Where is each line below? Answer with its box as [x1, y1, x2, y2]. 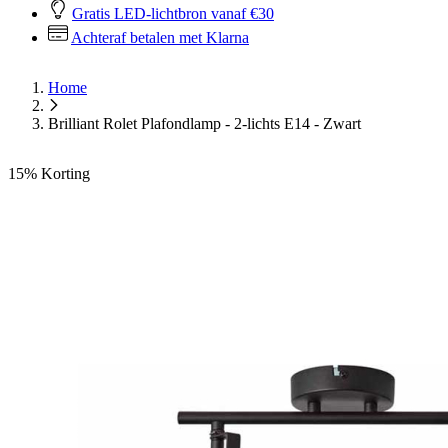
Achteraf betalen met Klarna [71, 29, 249, 46]
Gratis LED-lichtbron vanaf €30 [72, 5, 274, 22]
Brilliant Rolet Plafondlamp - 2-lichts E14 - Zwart [48, 115, 361, 132]
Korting [41, 165, 90, 182]
